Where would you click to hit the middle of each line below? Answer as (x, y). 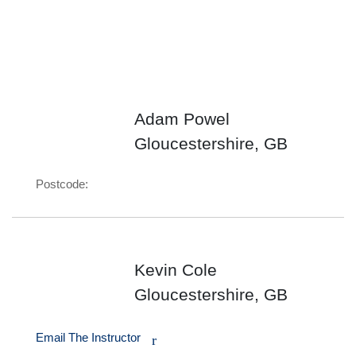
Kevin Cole (176, 270)
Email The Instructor (90, 337)
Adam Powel (182, 119)
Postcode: (62, 184)
